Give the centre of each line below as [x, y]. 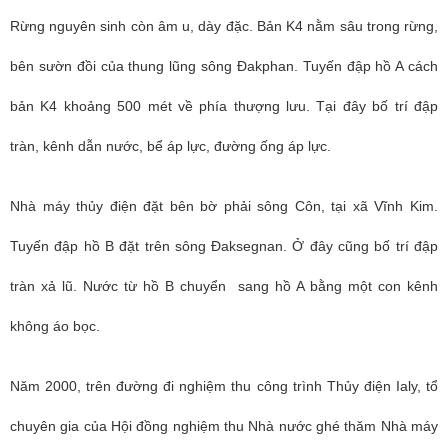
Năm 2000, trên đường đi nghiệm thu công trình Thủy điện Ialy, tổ [224, 386]
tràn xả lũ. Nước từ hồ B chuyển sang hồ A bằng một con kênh [224, 286]
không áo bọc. [55, 326]
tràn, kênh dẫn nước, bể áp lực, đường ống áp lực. [170, 146]
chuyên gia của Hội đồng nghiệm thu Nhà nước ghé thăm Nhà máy [224, 426]
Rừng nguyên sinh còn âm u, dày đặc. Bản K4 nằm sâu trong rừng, [224, 26]
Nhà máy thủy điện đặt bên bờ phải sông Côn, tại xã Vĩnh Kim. [224, 206]
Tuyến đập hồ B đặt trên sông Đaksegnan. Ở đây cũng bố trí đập [224, 246]
